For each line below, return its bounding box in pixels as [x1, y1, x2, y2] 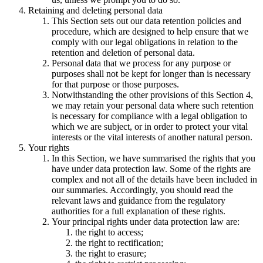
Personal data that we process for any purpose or [52, 58, 231, 69]
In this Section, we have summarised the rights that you [52, 153, 255, 164]
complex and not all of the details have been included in [52, 174, 257, 185]
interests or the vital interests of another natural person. [52, 132, 252, 143]
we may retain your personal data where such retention [52, 100, 254, 111]
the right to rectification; [75, 238, 163, 248]
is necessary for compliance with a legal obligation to [52, 111, 247, 122]
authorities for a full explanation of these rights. [52, 206, 225, 217]
